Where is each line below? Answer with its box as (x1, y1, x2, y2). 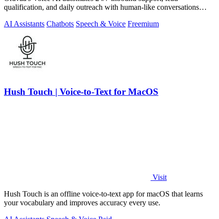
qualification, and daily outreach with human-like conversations (4, 3, 199, 12)
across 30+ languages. (4, 12, 72, 21)
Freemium (128, 20, 159, 28)
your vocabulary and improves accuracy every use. (4, 198, 160, 207)
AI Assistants (4, 20, 44, 28)
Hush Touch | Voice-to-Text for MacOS (4, 87, 158, 97)
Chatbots (46, 20, 74, 28)
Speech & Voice (76, 20, 126, 28)
